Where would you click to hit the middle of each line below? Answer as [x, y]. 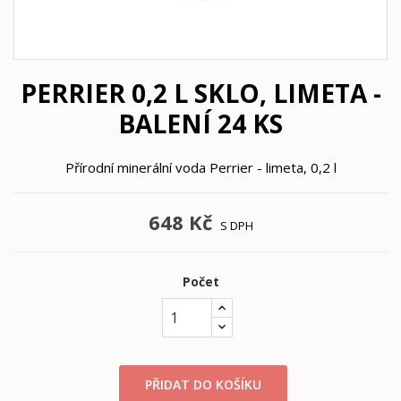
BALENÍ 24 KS [200, 124]
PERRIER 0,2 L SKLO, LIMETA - [200, 93]
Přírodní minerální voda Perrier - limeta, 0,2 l [200, 167]
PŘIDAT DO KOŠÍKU [204, 384]
